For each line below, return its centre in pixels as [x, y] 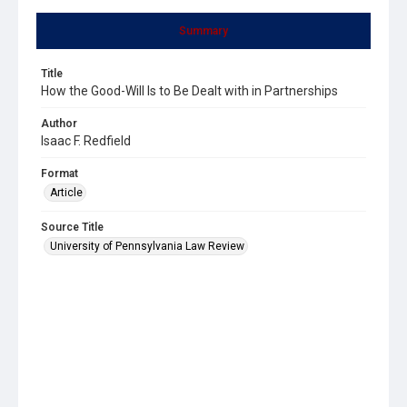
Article [66, 192]
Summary [203, 30]
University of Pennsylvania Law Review [147, 246]
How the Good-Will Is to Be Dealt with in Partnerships [189, 90]
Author [59, 123]
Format [60, 173]
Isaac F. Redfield [86, 140]
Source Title [72, 227]
